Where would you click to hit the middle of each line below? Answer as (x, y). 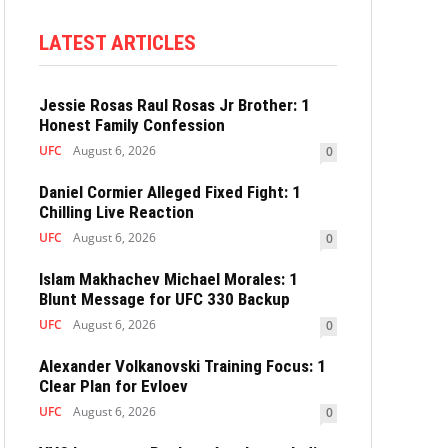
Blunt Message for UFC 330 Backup (164, 299)
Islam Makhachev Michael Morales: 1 (168, 279)
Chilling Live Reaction (116, 212)
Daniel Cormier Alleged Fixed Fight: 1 (170, 192)
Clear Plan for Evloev (113, 386)
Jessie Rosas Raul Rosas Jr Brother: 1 (174, 105)
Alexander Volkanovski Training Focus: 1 (182, 366)
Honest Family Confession (132, 125)
